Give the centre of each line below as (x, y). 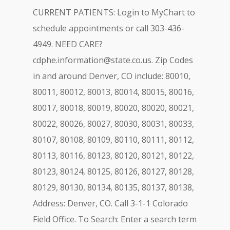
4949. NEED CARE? (68, 44)
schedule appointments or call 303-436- (109, 28)
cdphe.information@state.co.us (92, 60)
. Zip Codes (172, 60)
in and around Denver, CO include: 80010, (112, 76)
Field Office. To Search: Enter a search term (115, 219)
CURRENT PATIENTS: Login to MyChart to (114, 12)
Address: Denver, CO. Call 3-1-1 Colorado (110, 203)
